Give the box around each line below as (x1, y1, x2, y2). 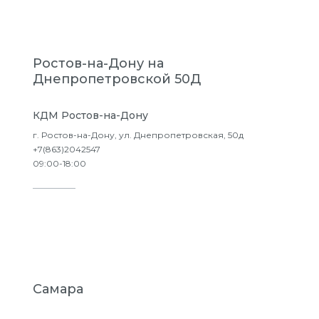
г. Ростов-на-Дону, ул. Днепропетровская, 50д (33, 130, 244, 140)
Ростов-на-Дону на (33, 56, 164, 71)
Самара (33, 281, 83, 297)
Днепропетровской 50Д (33, 71, 201, 87)
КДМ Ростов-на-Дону (33, 109, 148, 122)
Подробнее (67, 202, 138, 215)
